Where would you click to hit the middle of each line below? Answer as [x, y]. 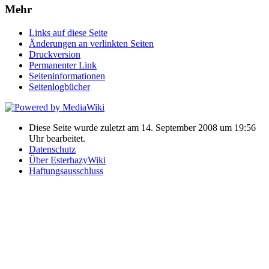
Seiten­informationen [67, 76]
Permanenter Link [63, 65]
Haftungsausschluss [66, 171]
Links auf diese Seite [68, 32]
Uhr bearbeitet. [57, 138]
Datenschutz [52, 149]
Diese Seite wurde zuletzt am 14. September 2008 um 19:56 [142, 127]
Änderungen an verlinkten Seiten [91, 43]
